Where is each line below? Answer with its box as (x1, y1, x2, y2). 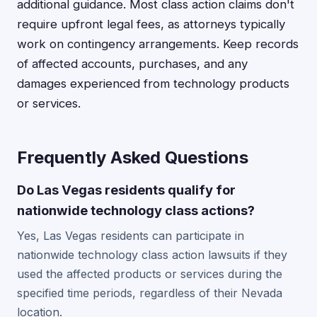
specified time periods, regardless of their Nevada (17, 286, 282, 300)
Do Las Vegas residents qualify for (17, 182, 236, 197)
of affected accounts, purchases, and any (17, 57, 248, 71)
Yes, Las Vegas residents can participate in (17, 229, 244, 243)
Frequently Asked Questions (17, 147, 248, 168)
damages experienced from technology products (17, 76, 289, 91)
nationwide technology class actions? (17, 202, 255, 218)
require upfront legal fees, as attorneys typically (17, 17, 285, 31)
